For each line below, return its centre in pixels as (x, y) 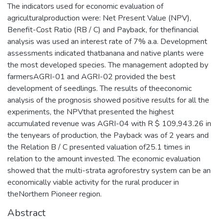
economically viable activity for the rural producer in (93, 183)
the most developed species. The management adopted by (108, 65)
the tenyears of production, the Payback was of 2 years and (108, 136)
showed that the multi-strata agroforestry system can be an (109, 171)
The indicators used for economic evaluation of (85, 7)
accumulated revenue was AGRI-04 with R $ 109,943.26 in (109, 124)
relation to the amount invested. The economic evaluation (104, 159)
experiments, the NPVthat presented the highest (91, 112)
